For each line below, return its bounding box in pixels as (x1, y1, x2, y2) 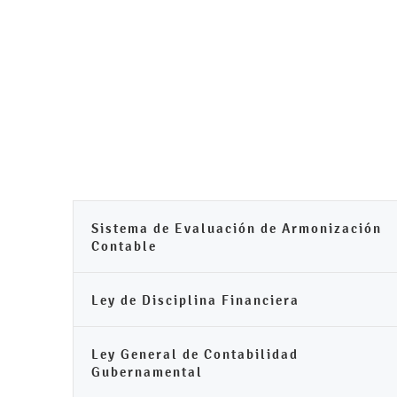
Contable (91, 237, 157, 254)
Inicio (136, 152, 171, 170)
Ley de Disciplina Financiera (91, 292, 300, 308)
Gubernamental (91, 363, 203, 380)
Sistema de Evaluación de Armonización (91, 220, 382, 237)
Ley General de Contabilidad (91, 346, 299, 362)
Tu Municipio (216, 152, 296, 170)
